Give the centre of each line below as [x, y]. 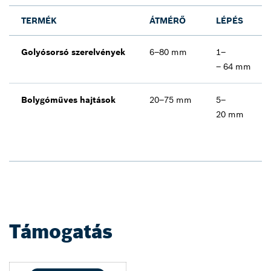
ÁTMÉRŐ [168, 21]
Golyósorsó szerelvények [73, 52]
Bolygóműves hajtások [68, 100]
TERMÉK [39, 21]
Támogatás [61, 232]
